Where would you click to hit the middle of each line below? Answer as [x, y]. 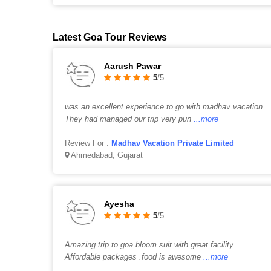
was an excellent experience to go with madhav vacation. [165, 107]
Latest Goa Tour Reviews [110, 37]
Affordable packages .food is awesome [134, 257]
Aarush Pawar [132, 66]
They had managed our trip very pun [128, 119]
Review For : [88, 143]
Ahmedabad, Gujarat [106, 155]
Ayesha [119, 204]
